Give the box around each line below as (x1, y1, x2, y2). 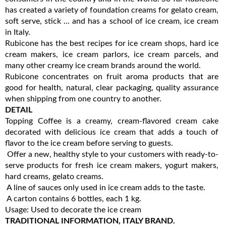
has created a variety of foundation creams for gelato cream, (5, 6, 218, 14)
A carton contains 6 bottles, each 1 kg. (5, 194, 143, 203)
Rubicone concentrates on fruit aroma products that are (5, 72, 218, 81)
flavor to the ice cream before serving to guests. (5, 139, 173, 147)
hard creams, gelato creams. (5, 172, 103, 181)
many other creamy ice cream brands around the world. (5, 61, 203, 70)
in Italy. (5, 28, 32, 36)
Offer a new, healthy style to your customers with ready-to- (5, 150, 218, 158)
